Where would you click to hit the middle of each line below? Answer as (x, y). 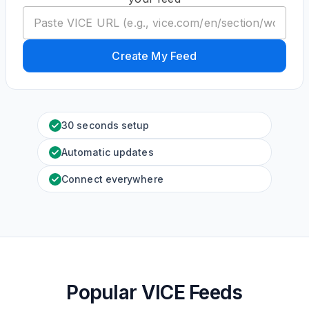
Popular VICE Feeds (154, 292)
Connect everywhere (112, 179)
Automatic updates (108, 152)
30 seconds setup (106, 125)
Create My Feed (154, 56)
